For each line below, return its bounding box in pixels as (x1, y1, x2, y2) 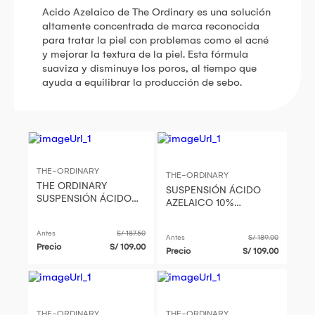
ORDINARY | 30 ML (166, 222, 252, 235)
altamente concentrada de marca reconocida (42, 19, 259, 32)
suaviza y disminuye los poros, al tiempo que (42, 61, 257, 75)
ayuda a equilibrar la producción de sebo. (42, 75, 242, 89)
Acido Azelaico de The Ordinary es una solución (42, 5, 271, 18)
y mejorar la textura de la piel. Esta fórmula (42, 47, 248, 60)
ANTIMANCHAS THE (166, 210, 257, 222)
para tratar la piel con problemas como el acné (42, 33, 269, 46)
